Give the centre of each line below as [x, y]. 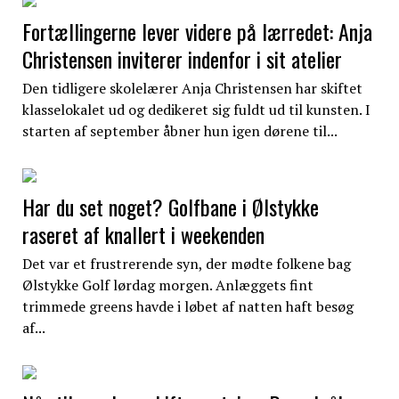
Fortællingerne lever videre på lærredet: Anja [197, 31]
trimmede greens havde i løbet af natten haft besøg [187, 306]
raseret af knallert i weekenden [143, 234]
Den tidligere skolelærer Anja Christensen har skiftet [192, 88]
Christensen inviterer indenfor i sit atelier [182, 58]
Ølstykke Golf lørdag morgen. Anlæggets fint [167, 285]
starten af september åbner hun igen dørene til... [179, 130]
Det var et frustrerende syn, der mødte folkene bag [186, 263]
